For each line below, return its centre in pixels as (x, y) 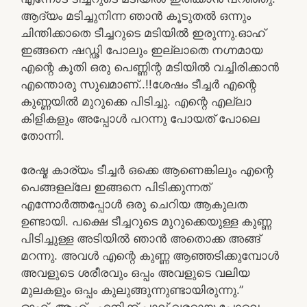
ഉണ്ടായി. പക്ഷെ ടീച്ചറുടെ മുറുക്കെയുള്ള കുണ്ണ (146, 221)
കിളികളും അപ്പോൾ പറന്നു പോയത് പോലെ (140, 118)
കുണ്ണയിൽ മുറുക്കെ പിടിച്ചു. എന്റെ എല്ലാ (136, 101)
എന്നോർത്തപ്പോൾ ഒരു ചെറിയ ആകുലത (134, 204)
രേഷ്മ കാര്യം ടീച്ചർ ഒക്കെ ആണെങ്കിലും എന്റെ (147, 170)
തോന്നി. (42, 135)
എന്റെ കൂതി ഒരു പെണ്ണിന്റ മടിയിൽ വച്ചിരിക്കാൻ (150, 67)
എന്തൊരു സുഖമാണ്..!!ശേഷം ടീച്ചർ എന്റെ (138, 84)
